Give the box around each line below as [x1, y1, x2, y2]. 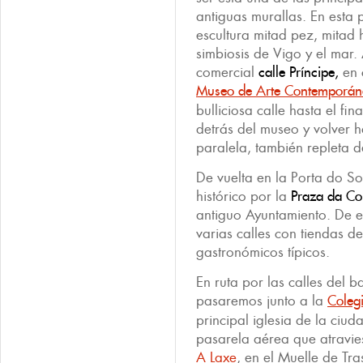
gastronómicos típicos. [196, 243, 330, 261]
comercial [196, 63, 258, 81]
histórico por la [196, 187, 291, 205]
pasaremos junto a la [196, 292, 327, 310]
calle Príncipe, [258, 63, 339, 81]
